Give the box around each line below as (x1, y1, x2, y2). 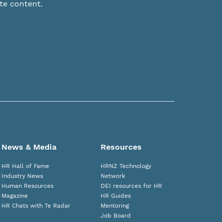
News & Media (1, 142, 56, 152)
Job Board (101, 212, 131, 219)
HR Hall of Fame (1, 163, 49, 169)
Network (101, 172, 126, 179)
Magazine (1, 192, 28, 199)
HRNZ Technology (101, 163, 152, 169)
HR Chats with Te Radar (1, 202, 70, 209)
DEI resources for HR (101, 182, 163, 189)
